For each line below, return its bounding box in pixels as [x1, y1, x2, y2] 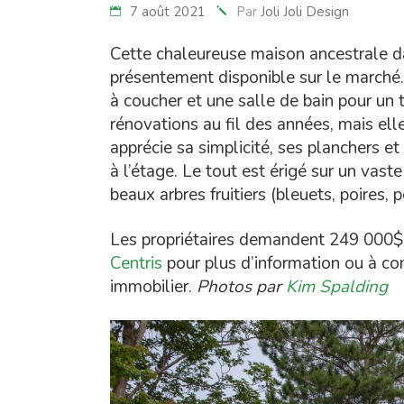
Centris [110, 252, 162, 275]
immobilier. [110, 275, 197, 298]
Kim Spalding [286, 275, 388, 298]
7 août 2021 [130, 3, 206, 21]
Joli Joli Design [261, 3, 349, 21]
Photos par [197, 275, 281, 298]
